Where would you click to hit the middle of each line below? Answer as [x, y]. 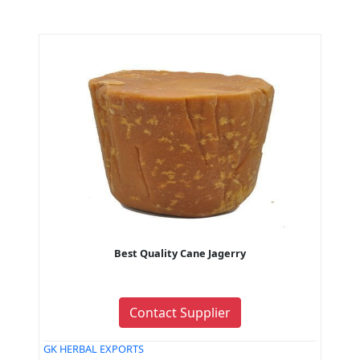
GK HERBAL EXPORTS [94, 349]
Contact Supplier [180, 313]
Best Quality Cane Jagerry [180, 254]
